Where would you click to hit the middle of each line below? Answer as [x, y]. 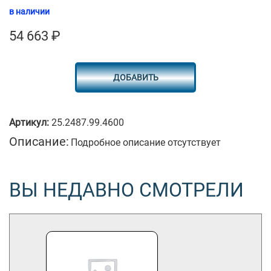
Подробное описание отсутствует [146, 142]
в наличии [29, 11]
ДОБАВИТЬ [135, 77]
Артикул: [30, 122]
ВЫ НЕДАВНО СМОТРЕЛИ [126, 190]
